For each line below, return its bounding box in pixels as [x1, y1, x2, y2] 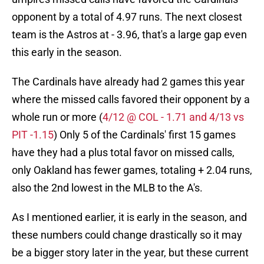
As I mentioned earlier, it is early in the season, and [12, 211, 247, 224]
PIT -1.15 [12, 128, 54, 141]
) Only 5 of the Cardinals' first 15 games [54, 128, 236, 141]
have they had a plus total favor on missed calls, [12, 146, 235, 159]
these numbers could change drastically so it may [12, 229, 242, 242]
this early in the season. [12, 46, 122, 59]
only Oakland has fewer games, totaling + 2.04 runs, [12, 164, 252, 177]
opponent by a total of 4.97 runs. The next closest [12, 11, 242, 24]
